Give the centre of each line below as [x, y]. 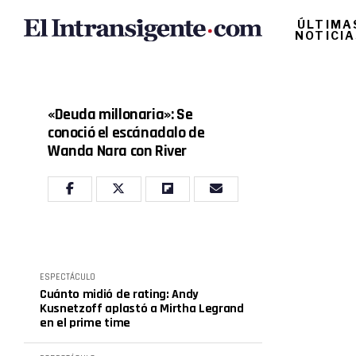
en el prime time [85, 323]
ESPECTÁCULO [68, 277]
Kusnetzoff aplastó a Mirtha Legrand [142, 309]
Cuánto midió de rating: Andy [120, 294]
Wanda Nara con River [118, 151]
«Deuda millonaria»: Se [120, 114]
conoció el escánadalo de [126, 133]
